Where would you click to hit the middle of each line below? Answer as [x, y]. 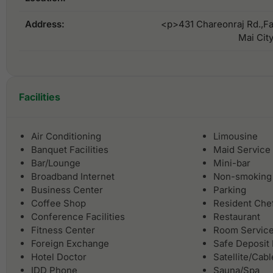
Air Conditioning [66, 136]
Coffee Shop [58, 204]
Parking [230, 190]
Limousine [236, 136]
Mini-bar [232, 163]
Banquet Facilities [70, 150]
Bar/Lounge [56, 163]
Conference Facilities [78, 217]
